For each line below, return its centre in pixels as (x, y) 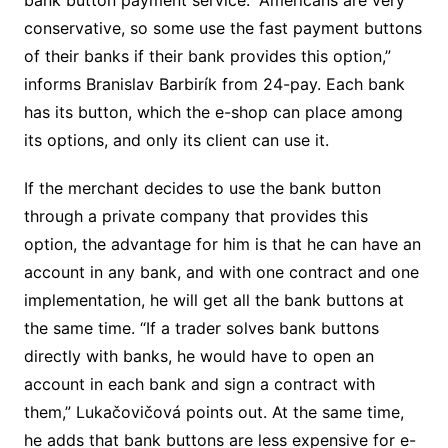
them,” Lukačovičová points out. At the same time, (213, 411)
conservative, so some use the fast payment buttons (222, 27)
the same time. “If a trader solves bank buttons (201, 327)
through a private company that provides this (195, 215)
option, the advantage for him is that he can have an (222, 243)
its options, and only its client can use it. (176, 139)
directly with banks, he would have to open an (198, 355)
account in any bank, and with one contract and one (221, 271)
